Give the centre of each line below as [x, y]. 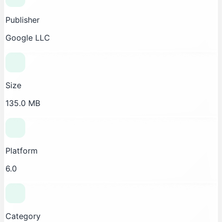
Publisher [23, 20]
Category [23, 216]
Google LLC [28, 37]
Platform [22, 150]
